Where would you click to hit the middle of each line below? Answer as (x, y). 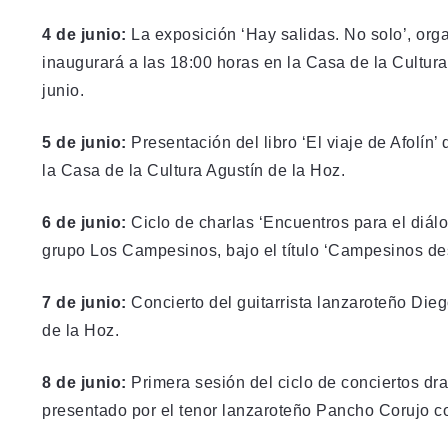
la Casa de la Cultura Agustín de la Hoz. (193, 170)
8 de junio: (84, 382)
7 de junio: (84, 302)
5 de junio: (84, 142)
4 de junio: (84, 34)
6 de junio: (84, 222)
